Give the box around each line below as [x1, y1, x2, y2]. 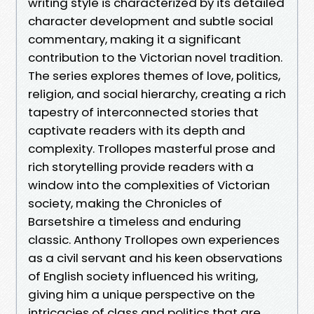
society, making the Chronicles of [28, 194, 222, 212]
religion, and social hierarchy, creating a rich [28, 85, 286, 102]
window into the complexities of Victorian [28, 176, 270, 193]
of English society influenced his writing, [28, 267, 258, 285]
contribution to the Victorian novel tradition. [28, 48, 282, 66]
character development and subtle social [28, 12, 273, 29]
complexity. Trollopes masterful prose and [28, 139, 275, 157]
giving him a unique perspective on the [28, 285, 255, 303]
